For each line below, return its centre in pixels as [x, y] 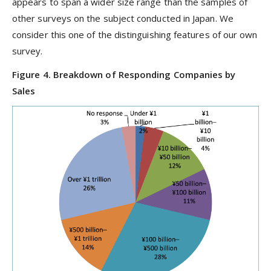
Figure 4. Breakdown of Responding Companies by [124, 74]
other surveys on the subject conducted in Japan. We [123, 18]
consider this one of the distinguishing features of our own [135, 35]
